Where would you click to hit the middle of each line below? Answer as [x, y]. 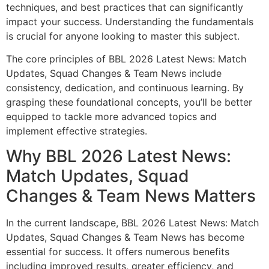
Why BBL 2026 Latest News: [119, 156]
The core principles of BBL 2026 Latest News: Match [126, 59]
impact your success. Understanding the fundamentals [130, 21]
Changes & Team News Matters [131, 196]
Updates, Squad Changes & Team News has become [125, 237]
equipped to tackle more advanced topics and [111, 116]
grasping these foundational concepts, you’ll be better [129, 102]
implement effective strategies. [77, 131]
